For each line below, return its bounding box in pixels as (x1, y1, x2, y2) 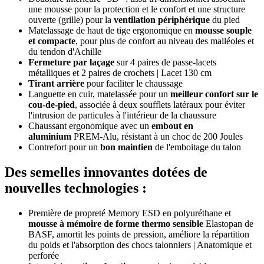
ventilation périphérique (114, 15, 210, 25)
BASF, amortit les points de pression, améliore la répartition (28, 229, 249, 240)
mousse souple (195, 25, 252, 36)
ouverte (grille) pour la (28, 15, 114, 25)
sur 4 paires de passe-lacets (114, 57, 216, 68)
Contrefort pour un (28, 142, 100, 153)
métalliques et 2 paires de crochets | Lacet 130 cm (28, 68, 212, 78)
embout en (151, 121, 193, 131)
